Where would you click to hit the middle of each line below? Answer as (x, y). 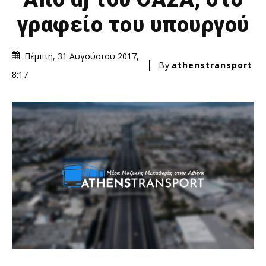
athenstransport (212, 65)
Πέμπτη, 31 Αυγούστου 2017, (82, 56)
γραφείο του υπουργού (133, 25)
